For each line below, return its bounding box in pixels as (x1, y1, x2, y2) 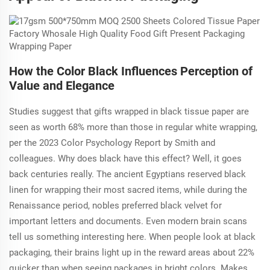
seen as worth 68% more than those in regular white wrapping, (9, 121, 257, 133)
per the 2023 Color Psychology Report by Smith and (9, 137, 215, 148)
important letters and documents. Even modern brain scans (9, 215, 247, 227)
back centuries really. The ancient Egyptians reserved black (9, 168, 246, 180)
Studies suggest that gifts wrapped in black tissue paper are (9, 105, 249, 117)
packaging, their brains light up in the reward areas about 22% (9, 246, 254, 258)
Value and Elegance (9, 78, 115, 93)
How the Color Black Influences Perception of (9, 63, 253, 78)
